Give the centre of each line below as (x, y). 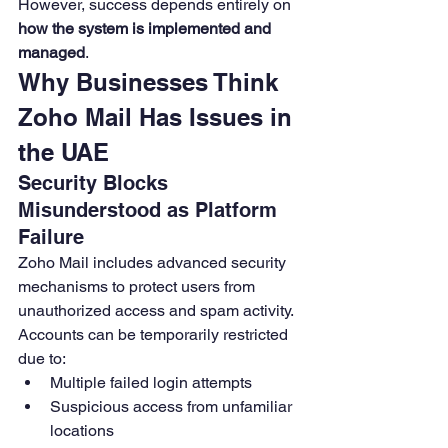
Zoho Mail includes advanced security (154, 263)
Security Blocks (96, 183)
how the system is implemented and (146, 29)
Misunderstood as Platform (150, 210)
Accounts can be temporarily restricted (155, 335)
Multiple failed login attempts (151, 383)
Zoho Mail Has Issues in (158, 117)
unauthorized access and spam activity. (157, 311)
